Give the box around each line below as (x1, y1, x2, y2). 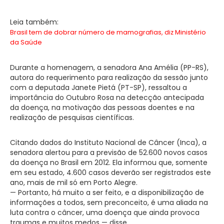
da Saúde (10, 37, 42, 46)
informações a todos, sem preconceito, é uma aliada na (10, 197, 208, 207)
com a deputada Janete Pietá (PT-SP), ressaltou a (10, 82, 187, 92)
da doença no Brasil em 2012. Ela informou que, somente (10, 157, 207, 167)
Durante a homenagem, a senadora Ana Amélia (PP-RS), (10, 62, 208, 72)
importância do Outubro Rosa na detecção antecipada (10, 92, 204, 102)
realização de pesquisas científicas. (10, 112, 134, 122)
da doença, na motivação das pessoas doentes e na (10, 102, 194, 112)
